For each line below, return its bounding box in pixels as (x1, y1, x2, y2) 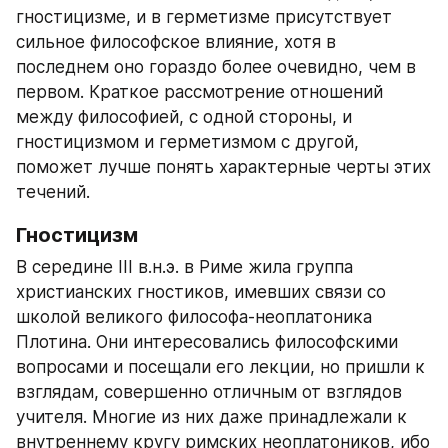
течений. (16, 182, 90, 202)
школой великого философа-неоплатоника (16, 307, 372, 327)
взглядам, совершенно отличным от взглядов (16, 382, 402, 402)
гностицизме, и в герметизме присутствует (16, 7, 392, 27)
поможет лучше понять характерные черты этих (16, 157, 431, 177)
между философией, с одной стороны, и (16, 107, 352, 127)
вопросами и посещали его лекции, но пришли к (16, 357, 425, 377)
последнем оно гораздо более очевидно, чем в (16, 57, 416, 77)
